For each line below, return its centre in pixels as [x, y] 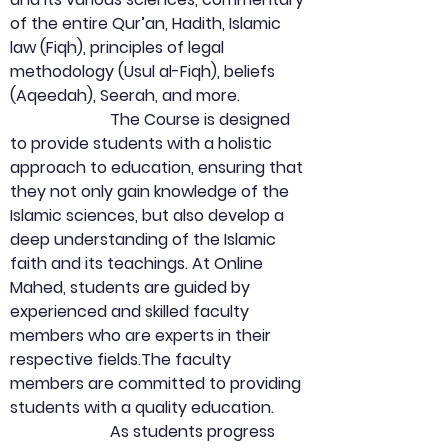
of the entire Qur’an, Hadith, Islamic [147, 23]
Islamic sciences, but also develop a [149, 215]
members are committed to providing [157, 383]
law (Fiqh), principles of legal [119, 47]
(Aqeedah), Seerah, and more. [125, 95]
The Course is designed [60, 119]
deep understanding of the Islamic [145, 239]
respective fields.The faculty [122, 359]
